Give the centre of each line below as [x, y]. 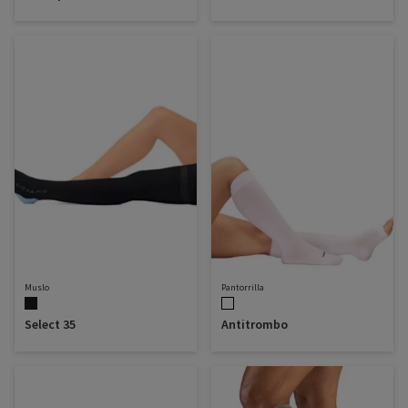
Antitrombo [255, 324]
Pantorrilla [243, 287]
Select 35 [50, 324]
